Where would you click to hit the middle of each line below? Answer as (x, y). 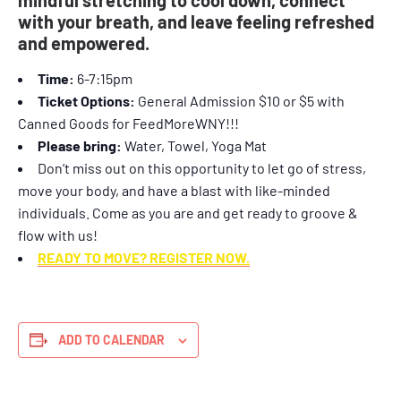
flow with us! (58, 235)
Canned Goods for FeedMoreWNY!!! (128, 123)
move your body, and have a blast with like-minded (174, 190)
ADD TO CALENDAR (111, 339)
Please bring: (80, 145)
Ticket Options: (86, 100)
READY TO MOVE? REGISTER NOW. (144, 257)
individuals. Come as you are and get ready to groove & (188, 212)
